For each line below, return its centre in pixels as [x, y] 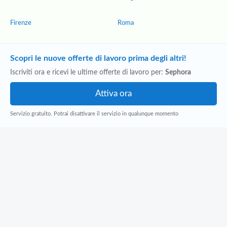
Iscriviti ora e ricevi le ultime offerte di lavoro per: [88, 72]
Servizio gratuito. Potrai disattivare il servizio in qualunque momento [94, 114]
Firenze [21, 23]
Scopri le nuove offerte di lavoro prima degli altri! [98, 58]
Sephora [178, 72]
